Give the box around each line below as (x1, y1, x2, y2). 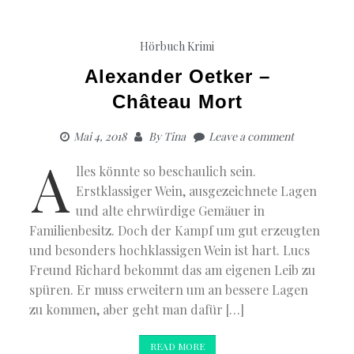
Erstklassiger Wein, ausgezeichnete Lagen (76, 183, 318, 200)
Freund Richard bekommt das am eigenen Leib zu (29, 262, 316, 279)
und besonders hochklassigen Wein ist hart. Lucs (29, 242, 311, 259)
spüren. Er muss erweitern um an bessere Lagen (29, 281, 309, 299)
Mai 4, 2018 (73, 129, 126, 145)
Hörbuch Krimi (140, 39, 214, 55)
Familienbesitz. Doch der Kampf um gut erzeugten (29, 222, 321, 239)
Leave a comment (209, 129, 294, 145)
